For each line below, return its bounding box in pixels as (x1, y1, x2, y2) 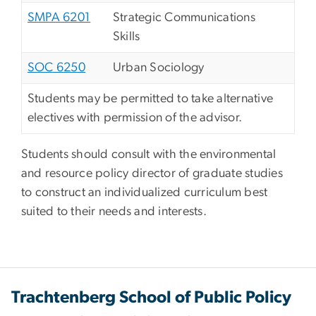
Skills (113, 30, 140, 44)
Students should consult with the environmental (21, 148, 276, 162)
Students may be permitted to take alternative (28, 92, 274, 106)
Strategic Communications (113, 11, 255, 25)
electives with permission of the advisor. (28, 111, 243, 125)
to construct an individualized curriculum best (21, 186, 268, 200)
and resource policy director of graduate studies (21, 167, 283, 181)
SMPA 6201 (28, 11, 91, 25)
